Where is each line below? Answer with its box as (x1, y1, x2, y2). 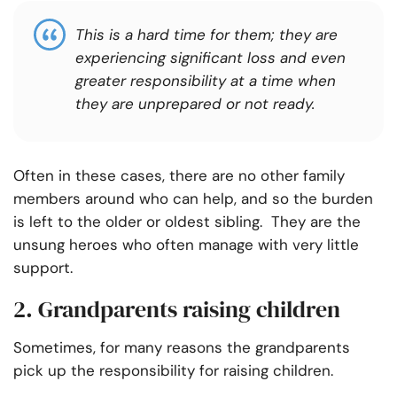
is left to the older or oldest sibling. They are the (13, 212, 361, 232)
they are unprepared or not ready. (75, 94, 323, 114)
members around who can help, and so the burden (13, 189, 373, 209)
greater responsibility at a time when (75, 71, 336, 91)
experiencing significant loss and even (75, 48, 346, 68)
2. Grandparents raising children (13, 293, 340, 326)
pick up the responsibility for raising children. (13, 361, 333, 381)
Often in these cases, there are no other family (13, 166, 345, 186)
